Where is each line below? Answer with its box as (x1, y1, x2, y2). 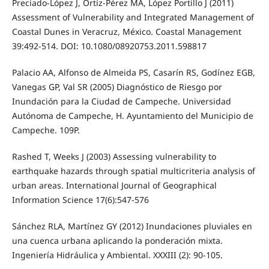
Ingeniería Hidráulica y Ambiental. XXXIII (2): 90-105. (11, 249, 223, 261)
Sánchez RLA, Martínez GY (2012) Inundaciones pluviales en (11, 220, 252, 232)
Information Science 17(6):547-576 (11, 194, 149, 206)
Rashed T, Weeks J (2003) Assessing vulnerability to (11, 151, 216, 163)
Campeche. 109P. (11, 124, 80, 136)
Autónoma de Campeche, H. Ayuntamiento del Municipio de (11, 110, 253, 122)
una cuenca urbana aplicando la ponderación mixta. (11, 235, 223, 247)
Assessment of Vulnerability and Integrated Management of (11, 11, 254, 23)
